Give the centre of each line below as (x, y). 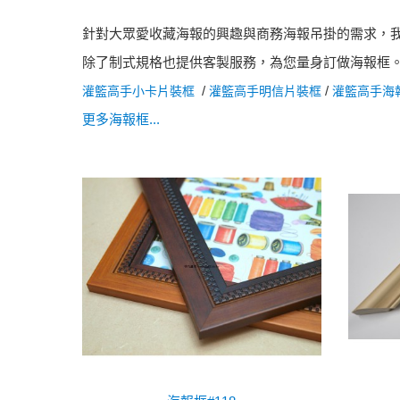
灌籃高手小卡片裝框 (138, 91)
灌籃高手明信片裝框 (265, 91)
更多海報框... (121, 119)
